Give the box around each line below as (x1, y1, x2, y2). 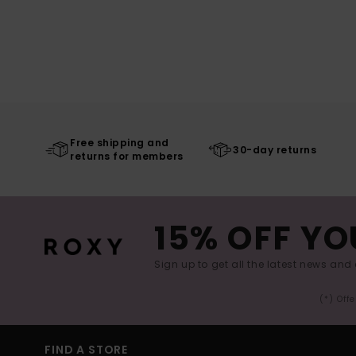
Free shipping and (70, 136, 169, 150)
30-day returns (233, 142, 317, 157)
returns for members (70, 149, 184, 164)
